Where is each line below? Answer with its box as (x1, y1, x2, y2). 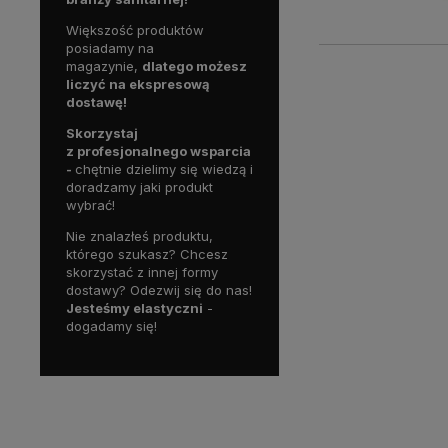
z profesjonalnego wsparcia (66, 142, 251, 159)
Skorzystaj (66, 124, 138, 141)
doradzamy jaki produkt (66, 178, 213, 195)
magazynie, (66, 57, 142, 74)
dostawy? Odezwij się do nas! (66, 281, 252, 298)
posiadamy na (66, 39, 154, 56)
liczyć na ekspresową (66, 75, 210, 92)
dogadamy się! (66, 317, 157, 334)
